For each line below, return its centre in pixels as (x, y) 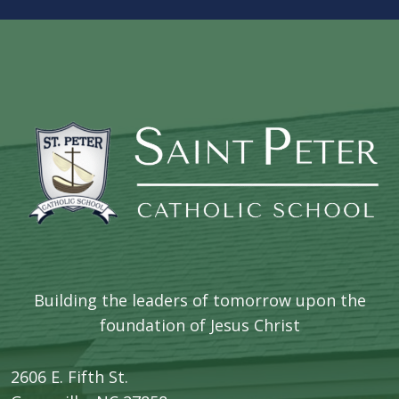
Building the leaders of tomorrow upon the (199, 301)
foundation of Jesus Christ (199, 326)
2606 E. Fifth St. (69, 377)
